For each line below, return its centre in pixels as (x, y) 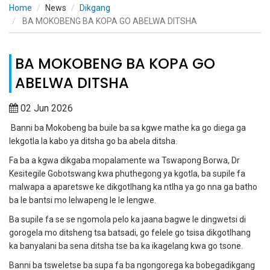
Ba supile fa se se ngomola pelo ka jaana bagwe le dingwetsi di (127, 220)
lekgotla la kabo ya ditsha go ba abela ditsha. (93, 141)
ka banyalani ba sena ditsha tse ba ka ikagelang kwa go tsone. (126, 246)
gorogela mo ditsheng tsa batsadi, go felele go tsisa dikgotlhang (130, 233)
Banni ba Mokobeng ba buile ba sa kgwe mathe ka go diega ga (127, 128)
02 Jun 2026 (47, 108)
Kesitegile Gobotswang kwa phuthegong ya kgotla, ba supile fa (127, 174)
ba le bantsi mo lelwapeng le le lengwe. (83, 200)
